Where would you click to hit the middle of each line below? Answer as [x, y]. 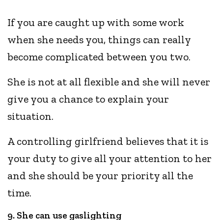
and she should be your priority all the [100, 176]
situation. [32, 116]
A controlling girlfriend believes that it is [108, 141]
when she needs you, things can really [99, 40]
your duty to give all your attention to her [110, 159]
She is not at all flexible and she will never [109, 82]
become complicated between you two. [100, 57]
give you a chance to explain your [88, 99]
